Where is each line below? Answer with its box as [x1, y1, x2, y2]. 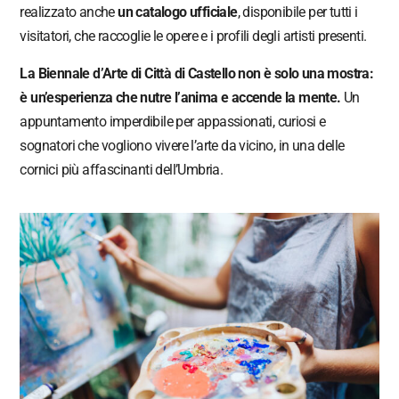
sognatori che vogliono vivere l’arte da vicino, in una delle [20, 136, 345, 154]
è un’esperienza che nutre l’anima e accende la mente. [20, 88, 341, 106]
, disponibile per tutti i [237, 3, 358, 20]
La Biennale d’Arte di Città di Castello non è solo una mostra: [20, 64, 374, 82]
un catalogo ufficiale [118, 3, 238, 20]
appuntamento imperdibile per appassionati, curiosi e [20, 112, 326, 130]
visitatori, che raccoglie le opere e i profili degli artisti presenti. [20, 27, 367, 45]
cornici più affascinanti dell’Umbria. [20, 160, 224, 178]
